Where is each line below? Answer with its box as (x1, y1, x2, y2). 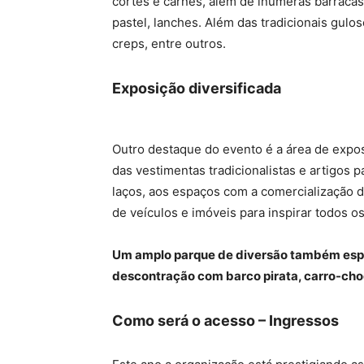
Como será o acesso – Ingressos (112, 312, 339, 330)
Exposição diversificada (112, 80, 281, 97)
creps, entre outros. (112, 36, 226, 52)
